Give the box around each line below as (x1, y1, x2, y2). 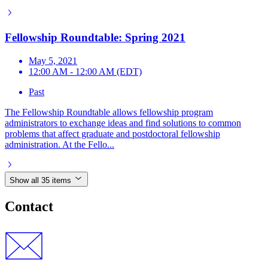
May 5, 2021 (29, 55, 77, 66)
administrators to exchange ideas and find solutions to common (5, 117, 241, 128)
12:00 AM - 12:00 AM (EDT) (29, 66, 142, 77)
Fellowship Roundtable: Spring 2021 (5, 31, 185, 44)
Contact (5, 198, 53, 214)
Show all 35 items (10, 175, 71, 185)
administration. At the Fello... (5, 139, 114, 150)
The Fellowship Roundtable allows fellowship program (5, 106, 213, 117)
